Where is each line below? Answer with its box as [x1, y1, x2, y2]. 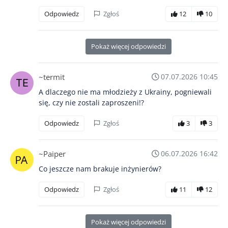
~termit [39, 71, 65, 82]
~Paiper [39, 148, 66, 159]
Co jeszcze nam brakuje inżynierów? [39, 163, 161, 174]
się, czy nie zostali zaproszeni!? [39, 97, 144, 107]
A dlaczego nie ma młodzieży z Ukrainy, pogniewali [39, 87, 212, 97]
